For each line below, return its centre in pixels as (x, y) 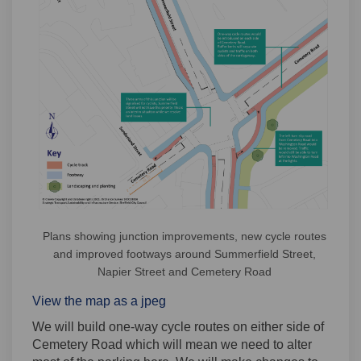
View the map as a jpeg (99, 301)
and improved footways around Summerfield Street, (185, 253)
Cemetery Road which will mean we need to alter (172, 344)
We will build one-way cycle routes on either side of (178, 326)
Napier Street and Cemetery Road (185, 271)
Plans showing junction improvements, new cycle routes (185, 236)
